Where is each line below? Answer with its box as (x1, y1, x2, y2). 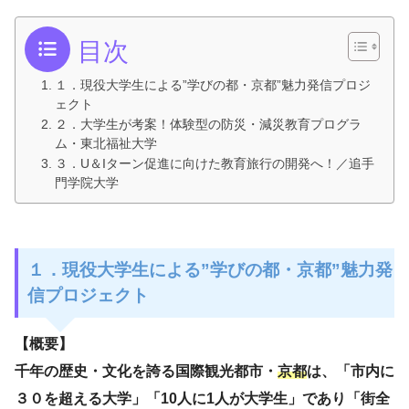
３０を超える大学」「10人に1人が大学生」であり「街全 (15, 390, 390, 406)
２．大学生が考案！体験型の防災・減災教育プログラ (54, 118, 362, 132)
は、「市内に (307, 362, 394, 379)
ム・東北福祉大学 (54, 137, 157, 152)
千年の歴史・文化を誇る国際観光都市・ (15, 362, 278, 379)
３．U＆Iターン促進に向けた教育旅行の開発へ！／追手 (54, 157, 374, 172)
